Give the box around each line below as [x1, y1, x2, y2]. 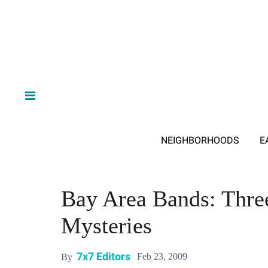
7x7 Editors [77, 251, 130, 263]
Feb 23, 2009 [137, 251, 187, 262]
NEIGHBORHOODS [160, 135, 239, 146]
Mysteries [61, 213, 152, 238]
